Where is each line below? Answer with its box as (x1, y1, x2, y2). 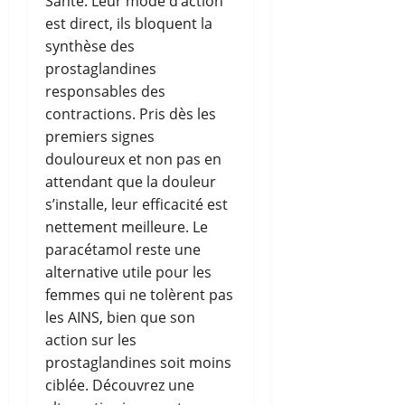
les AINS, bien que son (45, 306, 195, 327)
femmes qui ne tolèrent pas (45, 284, 233, 305)
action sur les (45, 329, 137, 350)
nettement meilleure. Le (45, 216, 208, 237)
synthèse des (45, 35, 135, 56)
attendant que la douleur (45, 171, 216, 192)
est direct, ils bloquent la (45, 13, 212, 33)
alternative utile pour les (45, 261, 212, 282)
